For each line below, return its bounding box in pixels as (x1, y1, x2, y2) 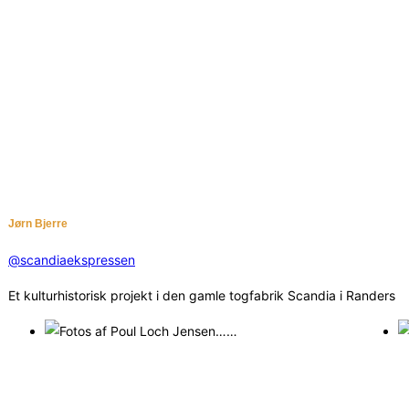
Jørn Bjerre (8, 216, 68, 229)
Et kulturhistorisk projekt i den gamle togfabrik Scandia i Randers (8, 288, 395, 304)
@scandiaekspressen (8, 252, 135, 268)
